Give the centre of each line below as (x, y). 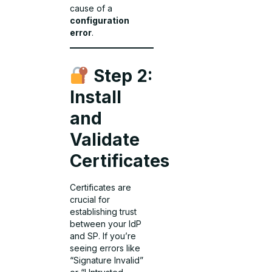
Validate (105, 140)
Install (96, 97)
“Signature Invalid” (107, 260)
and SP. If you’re (103, 236)
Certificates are (101, 188)
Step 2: (121, 76)
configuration (100, 20)
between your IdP (106, 224)
